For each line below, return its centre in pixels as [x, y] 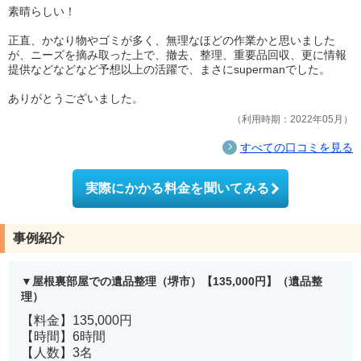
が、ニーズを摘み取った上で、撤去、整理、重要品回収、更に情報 [177, 54]
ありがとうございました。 [76, 98]
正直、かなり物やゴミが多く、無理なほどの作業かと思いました [172, 40]
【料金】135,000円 [77, 320]
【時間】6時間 [63, 336]
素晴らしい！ [42, 11]
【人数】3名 [57, 352]
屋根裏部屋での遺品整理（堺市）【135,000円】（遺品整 [177, 281]
